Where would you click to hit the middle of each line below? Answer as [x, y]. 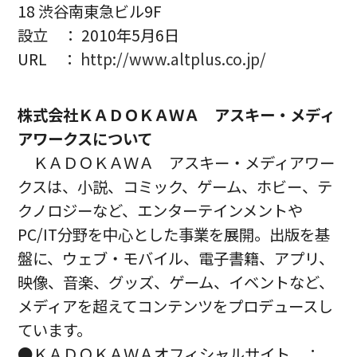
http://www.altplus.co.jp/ [174, 59]
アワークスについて [85, 139]
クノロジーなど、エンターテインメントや [161, 211]
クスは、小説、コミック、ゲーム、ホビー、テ [175, 187]
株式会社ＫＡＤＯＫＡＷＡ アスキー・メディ [177, 115]
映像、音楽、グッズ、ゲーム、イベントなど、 [176, 282]
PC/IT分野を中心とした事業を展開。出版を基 [174, 235]
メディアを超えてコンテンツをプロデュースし [176, 306]
